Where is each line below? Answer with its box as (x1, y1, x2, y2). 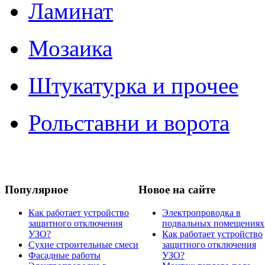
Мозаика (28, 35, 112, 61)
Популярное (5, 183, 68, 196)
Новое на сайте (138, 183, 215, 196)
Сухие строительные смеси (28, 240, 138, 250)
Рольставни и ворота (28, 109, 230, 135)
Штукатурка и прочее (28, 72, 238, 98)
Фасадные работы (28, 250, 101, 261)
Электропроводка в (162, 208, 241, 218)
